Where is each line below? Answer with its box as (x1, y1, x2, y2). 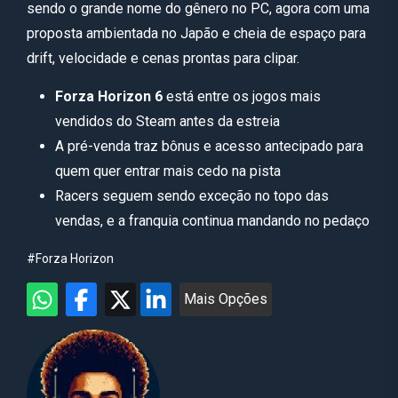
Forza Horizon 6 (55, 87, 163, 105)
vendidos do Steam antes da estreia (55, 112, 280, 130)
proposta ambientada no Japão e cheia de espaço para (27, 24, 366, 42)
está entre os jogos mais (163, 87, 321, 105)
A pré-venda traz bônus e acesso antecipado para (55, 137, 363, 155)
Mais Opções (184, 290, 267, 307)
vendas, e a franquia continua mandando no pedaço (55, 211, 370, 229)
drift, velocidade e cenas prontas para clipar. (27, 49, 299, 67)
